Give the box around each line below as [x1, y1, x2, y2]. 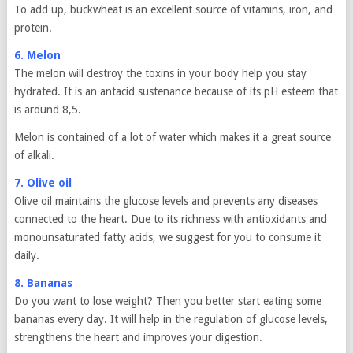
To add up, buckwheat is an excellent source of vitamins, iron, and [13, 3, 333, 16]
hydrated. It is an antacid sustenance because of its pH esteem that [13, 85, 338, 98]
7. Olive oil [13, 176, 72, 189]
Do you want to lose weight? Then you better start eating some [13, 295, 321, 307]
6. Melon [13, 49, 61, 61]
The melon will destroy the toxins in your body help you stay [13, 67, 307, 80]
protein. [13, 21, 52, 34]
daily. [13, 249, 39, 262]
